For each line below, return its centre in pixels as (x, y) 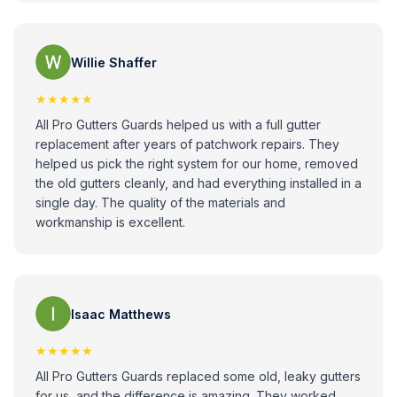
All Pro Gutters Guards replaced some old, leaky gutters (198, 376)
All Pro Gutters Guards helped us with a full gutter (178, 125)
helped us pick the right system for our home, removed (197, 163)
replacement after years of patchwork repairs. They (187, 144)
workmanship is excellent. (110, 222)
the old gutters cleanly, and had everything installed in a (198, 183)
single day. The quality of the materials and (160, 202)
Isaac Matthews (121, 314)
